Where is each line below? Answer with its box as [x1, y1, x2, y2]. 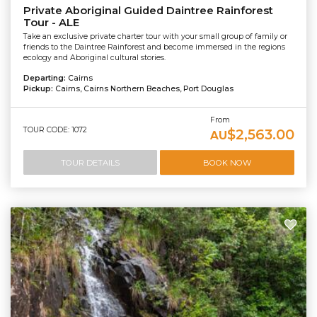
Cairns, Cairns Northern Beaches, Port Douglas [54, 84, 234, 94]
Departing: [23, 74, 68, 83]
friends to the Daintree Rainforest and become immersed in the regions [23, 42, 285, 52]
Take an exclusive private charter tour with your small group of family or [23, 32, 287, 42]
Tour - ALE [23, 16, 79, 29]
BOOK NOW [202, 157, 251, 168]
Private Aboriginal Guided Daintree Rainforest [23, 4, 273, 17]
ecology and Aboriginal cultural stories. [23, 53, 166, 63]
